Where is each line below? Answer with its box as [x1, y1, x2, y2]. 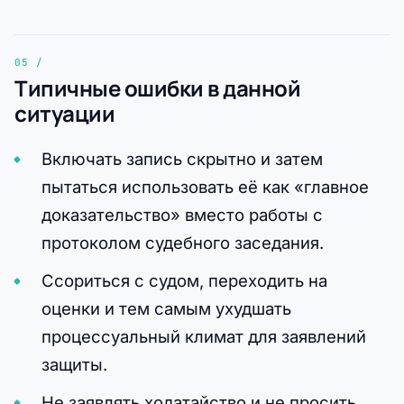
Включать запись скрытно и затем [41, 148, 323, 169]
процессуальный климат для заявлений [41, 326, 366, 346]
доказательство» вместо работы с [41, 204, 323, 225]
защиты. [41, 353, 107, 374]
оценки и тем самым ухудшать [41, 298, 291, 318]
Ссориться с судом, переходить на [41, 270, 327, 290]
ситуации [14, 98, 115, 129]
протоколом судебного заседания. [41, 232, 324, 252]
